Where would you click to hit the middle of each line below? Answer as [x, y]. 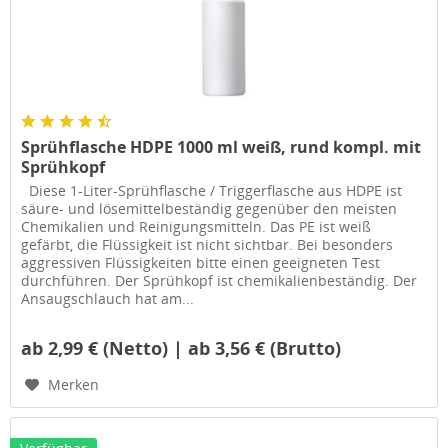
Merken [74, 385]
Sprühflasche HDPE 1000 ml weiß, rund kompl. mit [221, 147]
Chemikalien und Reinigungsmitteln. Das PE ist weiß [196, 227]
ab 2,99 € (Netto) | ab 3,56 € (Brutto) [181, 348]
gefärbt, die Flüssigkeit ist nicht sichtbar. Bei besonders [207, 245]
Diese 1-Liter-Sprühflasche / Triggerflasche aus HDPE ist [212, 191]
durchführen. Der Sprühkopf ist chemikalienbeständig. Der [219, 281]
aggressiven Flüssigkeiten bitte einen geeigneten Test [201, 263]
